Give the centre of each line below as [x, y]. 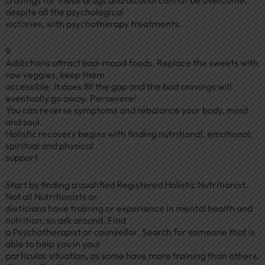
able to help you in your [53, 243]
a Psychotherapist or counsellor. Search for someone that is [130, 232]
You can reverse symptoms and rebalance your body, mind [126, 110]
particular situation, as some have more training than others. [132, 255]
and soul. [24, 122]
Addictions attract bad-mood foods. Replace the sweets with [132, 63]
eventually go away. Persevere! [70, 98]
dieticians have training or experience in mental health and [129, 208]
